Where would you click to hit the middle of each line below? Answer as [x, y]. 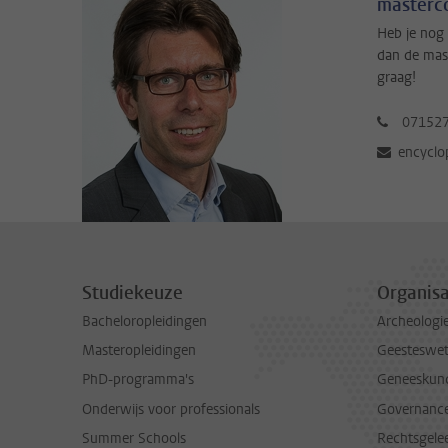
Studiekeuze [132, 292]
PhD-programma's [138, 380]
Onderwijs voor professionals [171, 409]
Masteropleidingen [139, 351]
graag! [396, 77]
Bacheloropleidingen [144, 321]
